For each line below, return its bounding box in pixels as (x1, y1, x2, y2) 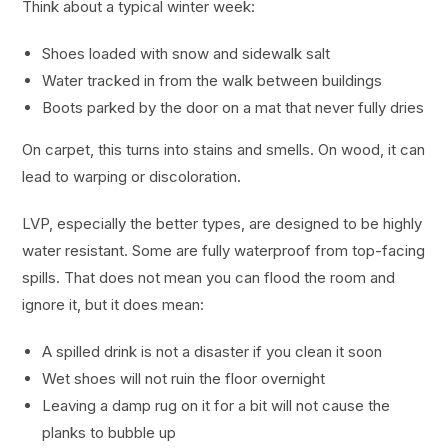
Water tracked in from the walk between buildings (42, 71, 383, 91)
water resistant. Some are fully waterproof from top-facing (22, 241, 426, 261)
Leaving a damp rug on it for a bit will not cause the (42, 396, 391, 416)
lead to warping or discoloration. (22, 167, 242, 187)
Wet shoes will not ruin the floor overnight (42, 369, 326, 389)
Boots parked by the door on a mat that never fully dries (42, 98, 425, 118)
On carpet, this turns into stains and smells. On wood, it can (22, 140, 426, 160)
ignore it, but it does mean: (22, 295, 205, 315)
